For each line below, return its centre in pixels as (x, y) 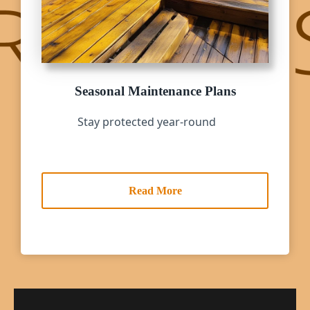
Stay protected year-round (147, 122)
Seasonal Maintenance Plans (155, 91)
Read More (155, 191)
